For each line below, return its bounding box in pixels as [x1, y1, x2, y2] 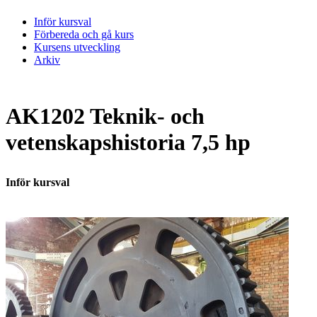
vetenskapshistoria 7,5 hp [6, 129, 250, 156]
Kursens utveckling [34, 40, 120, 53]
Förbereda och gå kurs [34, 28, 134, 40]
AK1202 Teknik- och [6, 103, 204, 129]
